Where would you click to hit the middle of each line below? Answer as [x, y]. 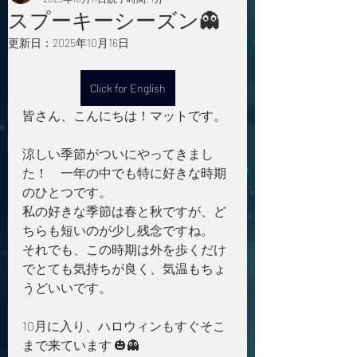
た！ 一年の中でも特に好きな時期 [124, 173]
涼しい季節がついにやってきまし [118, 153]
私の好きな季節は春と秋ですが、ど [124, 211]
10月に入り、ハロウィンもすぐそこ [124, 326]
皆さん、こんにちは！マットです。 [124, 115]
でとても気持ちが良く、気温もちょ [124, 268]
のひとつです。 [67, 192]
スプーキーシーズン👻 [114, 20]
